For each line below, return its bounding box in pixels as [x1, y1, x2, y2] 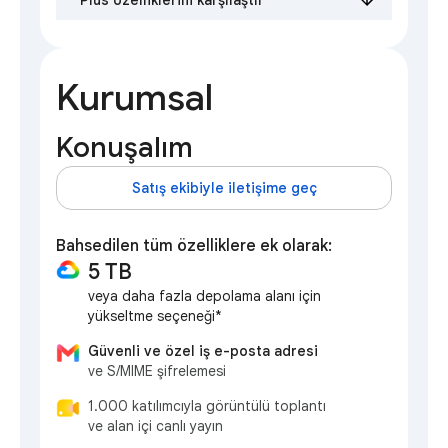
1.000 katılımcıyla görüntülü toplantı [88, 397, 326, 416]
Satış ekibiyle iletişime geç [131, 179, 317, 198]
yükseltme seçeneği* [88, 307, 222, 326]
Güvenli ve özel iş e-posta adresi [88, 342, 318, 361]
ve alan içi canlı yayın [88, 417, 223, 436]
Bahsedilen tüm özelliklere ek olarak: [56, 236, 332, 257]
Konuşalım [56, 130, 193, 166]
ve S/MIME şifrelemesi [88, 362, 226, 381]
